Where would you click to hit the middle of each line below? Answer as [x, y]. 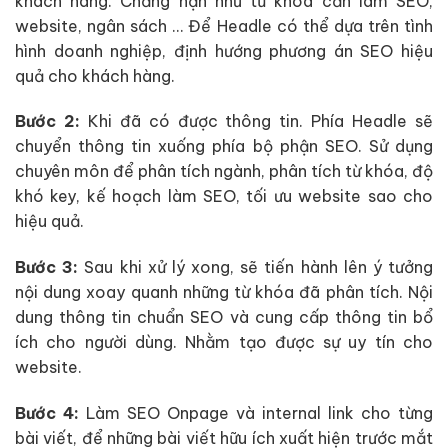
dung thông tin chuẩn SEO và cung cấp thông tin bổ [224, 317]
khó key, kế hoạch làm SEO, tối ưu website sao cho [224, 196]
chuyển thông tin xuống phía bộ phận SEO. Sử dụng [224, 146]
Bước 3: [47, 267]
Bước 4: [47, 413]
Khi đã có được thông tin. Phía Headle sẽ [256, 121]
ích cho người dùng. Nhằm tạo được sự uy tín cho [224, 342]
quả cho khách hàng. [95, 75]
